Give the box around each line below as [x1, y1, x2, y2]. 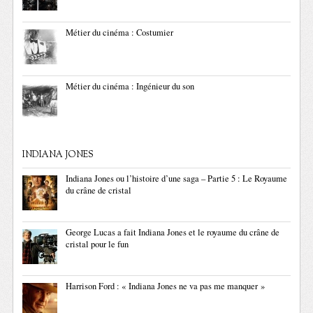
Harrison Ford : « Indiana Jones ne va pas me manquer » [66, 280, 265, 293]
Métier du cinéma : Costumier [66, 27, 174, 39]
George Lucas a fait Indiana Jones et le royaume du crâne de [66, 226, 280, 239]
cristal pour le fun [66, 238, 129, 251]
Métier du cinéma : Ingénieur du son [66, 80, 195, 93]
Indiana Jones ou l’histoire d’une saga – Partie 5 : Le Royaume [66, 173, 288, 185]
